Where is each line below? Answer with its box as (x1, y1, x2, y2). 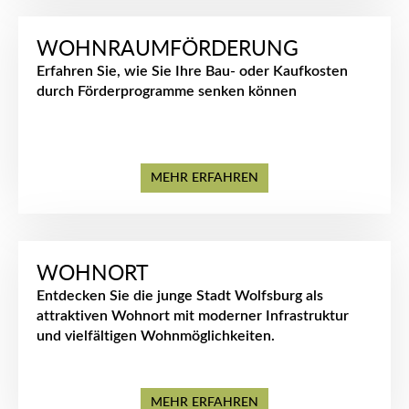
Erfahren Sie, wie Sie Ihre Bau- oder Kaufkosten (37, 64, 348, 79)
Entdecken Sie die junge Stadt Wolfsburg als (37, 288, 323, 303)
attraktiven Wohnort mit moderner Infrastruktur (37, 309, 349, 323)
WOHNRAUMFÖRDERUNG (37, 38, 299, 59)
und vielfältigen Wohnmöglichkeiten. (37, 329, 275, 343)
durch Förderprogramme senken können (37, 84, 297, 99)
